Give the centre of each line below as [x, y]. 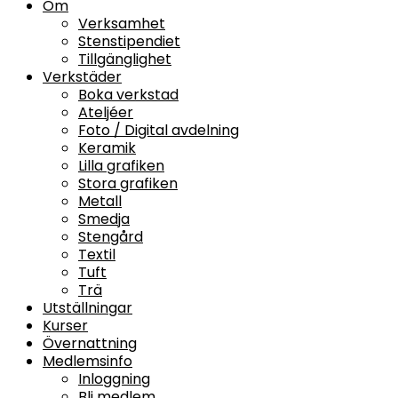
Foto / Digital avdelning [159, 130]
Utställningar [88, 308]
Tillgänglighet [125, 59]
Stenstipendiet [129, 41]
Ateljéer [106, 112]
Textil [97, 255]
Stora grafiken [128, 183]
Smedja [104, 219]
